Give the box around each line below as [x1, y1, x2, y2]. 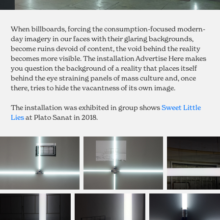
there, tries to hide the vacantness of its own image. [11, 83, 176, 92]
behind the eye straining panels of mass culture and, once [11, 73, 196, 82]
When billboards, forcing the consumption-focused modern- [11, 24, 206, 33]
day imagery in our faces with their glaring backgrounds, [11, 34, 194, 43]
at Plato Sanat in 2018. [24, 112, 98, 121]
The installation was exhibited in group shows [11, 103, 162, 111]
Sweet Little [162, 103, 201, 111]
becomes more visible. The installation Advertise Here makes [11, 54, 207, 62]
